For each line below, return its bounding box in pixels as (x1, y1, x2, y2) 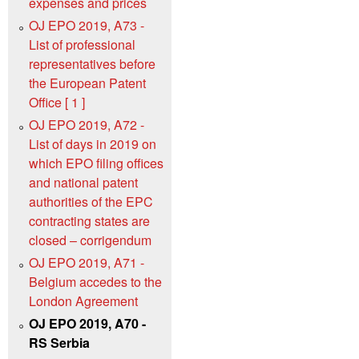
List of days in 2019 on (29, 135, 156, 154)
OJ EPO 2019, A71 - (29, 253, 144, 272)
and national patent (29, 173, 138, 192)
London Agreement (29, 292, 138, 311)
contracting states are (29, 212, 150, 231)
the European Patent (29, 74, 146, 93)
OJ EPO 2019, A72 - (29, 115, 144, 135)
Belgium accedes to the (29, 272, 162, 292)
